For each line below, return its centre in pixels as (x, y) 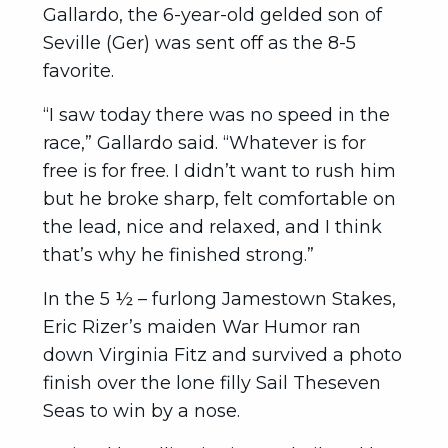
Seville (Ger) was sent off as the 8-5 (199, 43)
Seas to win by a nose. (141, 411)
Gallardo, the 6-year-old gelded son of (212, 15)
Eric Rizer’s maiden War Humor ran (202, 327)
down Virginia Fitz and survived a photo (222, 355)
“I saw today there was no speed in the (216, 115)
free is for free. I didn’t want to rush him (219, 171)
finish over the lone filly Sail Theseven (212, 383)
